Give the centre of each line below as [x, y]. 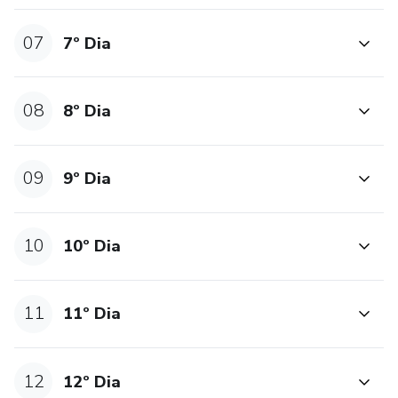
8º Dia [88, 111]
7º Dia [88, 43]
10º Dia [92, 247]
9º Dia [88, 179]
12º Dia [92, 382]
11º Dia [92, 314]
